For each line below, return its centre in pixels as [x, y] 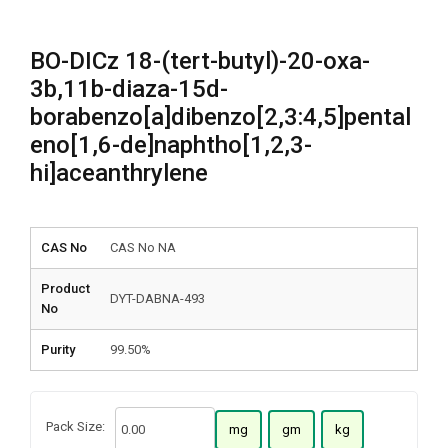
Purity [58, 349]
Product [65, 288]
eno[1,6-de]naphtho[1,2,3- [171, 145]
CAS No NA [143, 247]
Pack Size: [75, 426]
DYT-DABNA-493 [157, 298]
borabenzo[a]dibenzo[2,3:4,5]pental [220, 117]
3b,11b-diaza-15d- [129, 89]
